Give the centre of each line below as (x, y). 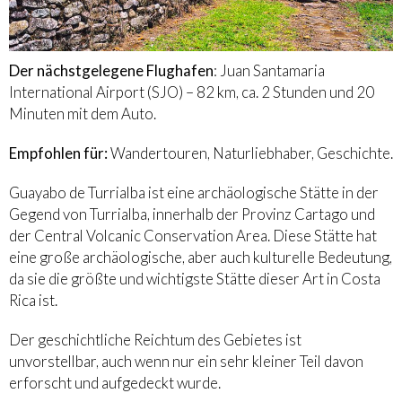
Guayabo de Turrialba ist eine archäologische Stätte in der (194, 193)
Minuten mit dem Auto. (83, 114)
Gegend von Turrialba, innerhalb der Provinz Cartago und (192, 214)
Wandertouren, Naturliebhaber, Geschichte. (250, 153)
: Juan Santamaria (269, 71)
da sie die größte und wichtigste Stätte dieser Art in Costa (195, 279)
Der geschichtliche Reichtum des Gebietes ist (155, 340)
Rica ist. (33, 301)
